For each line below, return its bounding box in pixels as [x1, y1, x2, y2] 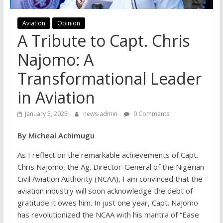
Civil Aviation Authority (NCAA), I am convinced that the [17, 174, 203, 184]
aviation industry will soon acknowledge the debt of [17, 186, 193, 196]
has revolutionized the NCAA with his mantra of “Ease [17, 210, 199, 220]
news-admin [83, 110, 119, 118]
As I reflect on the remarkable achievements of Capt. [17, 150, 198, 160]
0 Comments [131, 110, 169, 118]
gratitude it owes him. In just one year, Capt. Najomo [17, 198, 198, 208]
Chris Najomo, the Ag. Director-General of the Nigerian [17, 162, 204, 172]
